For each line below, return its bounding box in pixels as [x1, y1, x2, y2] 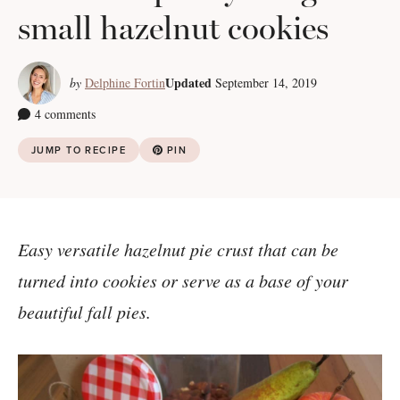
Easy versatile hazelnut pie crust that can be [18, 237, 338, 261]
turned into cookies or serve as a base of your [18, 269, 348, 292]
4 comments [35, 105, 96, 122]
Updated [165, 73, 212, 92]
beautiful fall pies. [18, 300, 151, 323]
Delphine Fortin [85, 74, 165, 91]
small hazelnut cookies [18, 9, 329, 47]
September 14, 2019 [215, 74, 317, 91]
